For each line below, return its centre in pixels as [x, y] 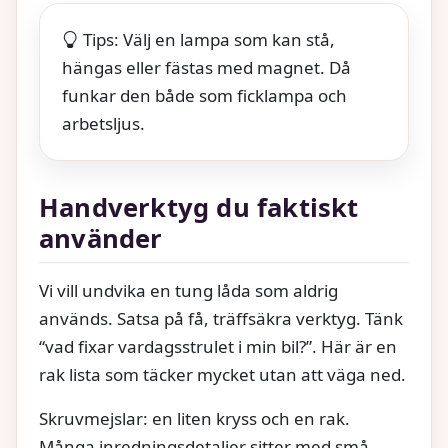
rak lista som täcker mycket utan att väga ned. [222, 374]
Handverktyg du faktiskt [199, 207]
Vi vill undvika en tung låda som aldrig [188, 290]
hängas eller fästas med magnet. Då [206, 67]
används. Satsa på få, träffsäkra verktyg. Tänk [221, 318]
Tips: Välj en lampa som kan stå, [209, 39]
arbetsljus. [103, 123]
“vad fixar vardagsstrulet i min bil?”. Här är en [218, 346]
